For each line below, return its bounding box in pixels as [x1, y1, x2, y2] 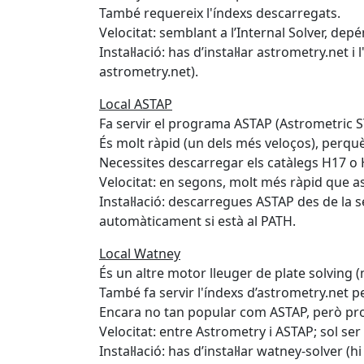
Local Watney [99, 244, 180, 262]
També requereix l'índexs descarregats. [99, 3, 340, 22]
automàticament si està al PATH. [99, 211, 296, 230]
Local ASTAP [99, 94, 172, 113]
